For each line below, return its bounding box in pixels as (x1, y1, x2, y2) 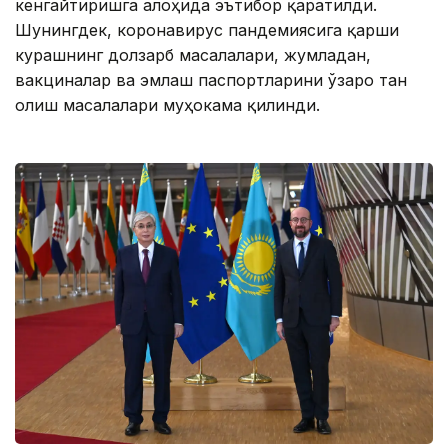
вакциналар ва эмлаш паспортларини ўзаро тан (15, 69, 407, 90)
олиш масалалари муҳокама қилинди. (15, 94, 320, 115)
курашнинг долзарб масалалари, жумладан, (15, 44, 371, 65)
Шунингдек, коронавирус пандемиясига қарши (15, 19, 399, 40)
